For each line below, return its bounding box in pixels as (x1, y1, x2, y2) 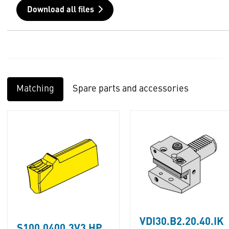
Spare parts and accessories (72, 84, 189, 94)
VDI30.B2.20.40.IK (139, 217, 223, 227)
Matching (16, 84, 54, 94)
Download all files (27, 6, 94, 14)
